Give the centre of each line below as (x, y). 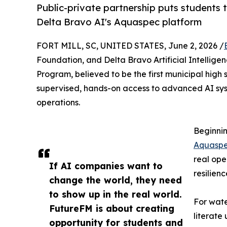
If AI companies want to (106, 166)
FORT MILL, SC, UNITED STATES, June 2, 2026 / (130, 46)
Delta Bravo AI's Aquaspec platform (119, 22)
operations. (58, 103)
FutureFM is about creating (112, 209)
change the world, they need (116, 180)
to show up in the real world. (116, 194)
